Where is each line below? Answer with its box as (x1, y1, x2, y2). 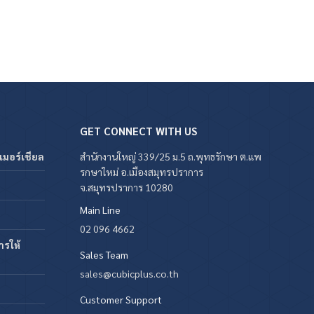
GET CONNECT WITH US (79, 124, 197, 137)
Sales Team (79, 248, 128, 261)
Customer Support (79, 293, 162, 306)
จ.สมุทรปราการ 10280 (79, 181, 173, 193)
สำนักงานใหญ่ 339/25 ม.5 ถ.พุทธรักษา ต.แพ (79, 150, 261, 163)
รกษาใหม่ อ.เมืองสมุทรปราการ (79, 165, 203, 178)
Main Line (79, 203, 121, 216)
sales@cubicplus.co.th (79, 267, 179, 280)
